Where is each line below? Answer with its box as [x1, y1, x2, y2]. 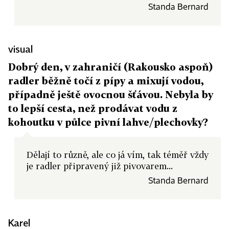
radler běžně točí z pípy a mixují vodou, [8, 75, 203, 86]
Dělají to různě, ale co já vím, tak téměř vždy [27, 149, 209, 160]
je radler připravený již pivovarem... [27, 161, 173, 171]
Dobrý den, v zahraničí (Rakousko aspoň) [8, 61, 213, 73]
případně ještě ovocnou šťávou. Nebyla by [8, 88, 213, 100]
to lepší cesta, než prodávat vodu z [8, 102, 177, 114]
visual [8, 43, 33, 55]
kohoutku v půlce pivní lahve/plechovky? [8, 116, 208, 128]
